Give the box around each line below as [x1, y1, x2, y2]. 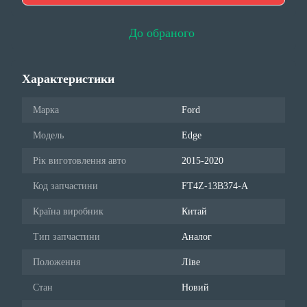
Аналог [182, 232, 212, 242]
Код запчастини [33, 181, 98, 191]
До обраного [129, 26, 195, 40]
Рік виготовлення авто [33, 156, 126, 166]
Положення [33, 257, 80, 267]
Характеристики [22, 72, 114, 86]
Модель [33, 130, 64, 140]
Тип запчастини [33, 232, 100, 242]
